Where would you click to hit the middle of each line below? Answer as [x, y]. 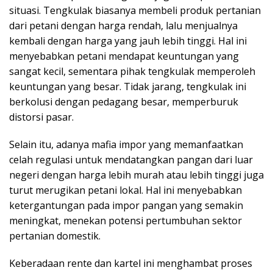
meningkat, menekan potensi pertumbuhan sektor [126, 220]
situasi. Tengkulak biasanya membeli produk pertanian [135, 10]
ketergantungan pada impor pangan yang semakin [126, 205]
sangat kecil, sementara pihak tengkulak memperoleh [132, 71]
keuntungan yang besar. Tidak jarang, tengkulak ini [128, 86]
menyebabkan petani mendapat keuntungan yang [124, 56]
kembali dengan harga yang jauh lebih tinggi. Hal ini [128, 41]
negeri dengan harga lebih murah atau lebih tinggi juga [136, 175]
